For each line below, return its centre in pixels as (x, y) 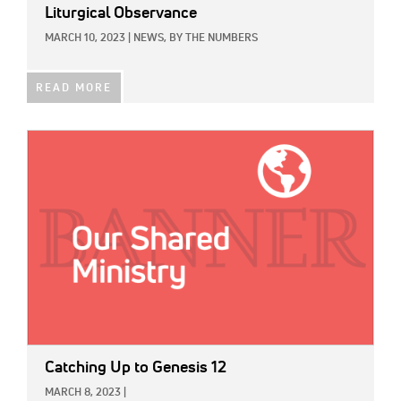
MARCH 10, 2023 (85, 38)
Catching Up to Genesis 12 (136, 368)
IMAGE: (47, 140)
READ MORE (74, 88)
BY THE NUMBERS (213, 38)
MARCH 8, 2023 (83, 393)
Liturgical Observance (121, 13)
